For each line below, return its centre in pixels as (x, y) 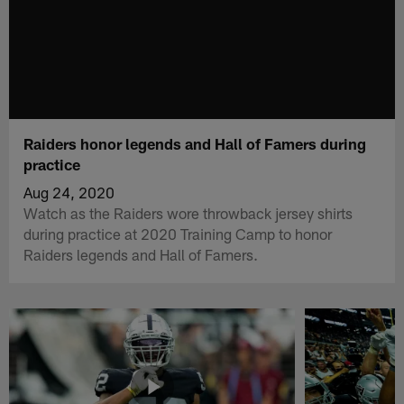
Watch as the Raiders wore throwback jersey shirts (188, 212)
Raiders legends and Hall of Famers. (141, 254)
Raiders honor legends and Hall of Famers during (195, 143)
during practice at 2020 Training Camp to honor (178, 233)
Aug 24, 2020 (69, 192)
